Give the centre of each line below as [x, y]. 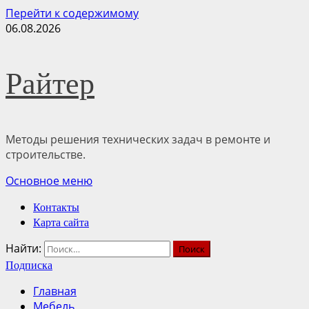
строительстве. [46, 154]
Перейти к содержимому [72, 13]
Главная [55, 291]
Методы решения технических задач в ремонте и [138, 139]
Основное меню [49, 181]
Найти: [23, 248]
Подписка [29, 265]
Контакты [56, 207]
